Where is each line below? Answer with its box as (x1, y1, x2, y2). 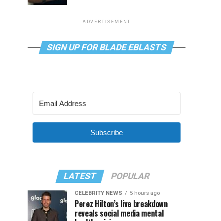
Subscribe (90, 128, 123, 137)
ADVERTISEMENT (82, 19, 131, 24)
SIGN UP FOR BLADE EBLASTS (45, 42, 168, 52)
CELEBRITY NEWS (74, 190, 122, 196)
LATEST (62, 171, 98, 181)
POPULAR (110, 171, 151, 181)
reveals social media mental (74, 207, 164, 219)
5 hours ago (130, 190, 160, 196)
